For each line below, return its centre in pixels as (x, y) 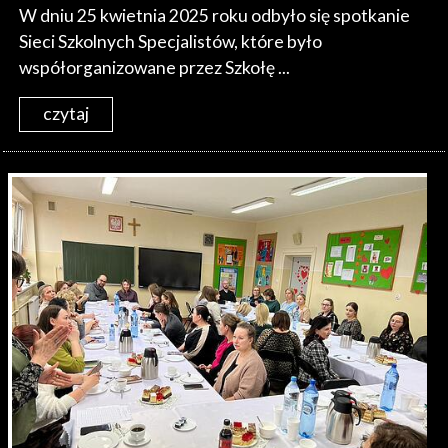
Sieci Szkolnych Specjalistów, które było (171, 41)
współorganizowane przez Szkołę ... (155, 67)
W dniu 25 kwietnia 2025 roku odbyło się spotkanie (215, 15)
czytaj (66, 114)
